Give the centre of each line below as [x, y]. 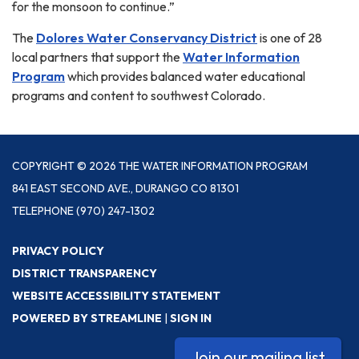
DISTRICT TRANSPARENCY [85, 273]
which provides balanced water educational [185, 76]
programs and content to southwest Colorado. [139, 95]
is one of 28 [290, 37]
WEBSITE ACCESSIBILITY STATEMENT [116, 295]
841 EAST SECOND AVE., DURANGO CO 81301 [125, 188]
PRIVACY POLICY [58, 250]
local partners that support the [97, 56]
